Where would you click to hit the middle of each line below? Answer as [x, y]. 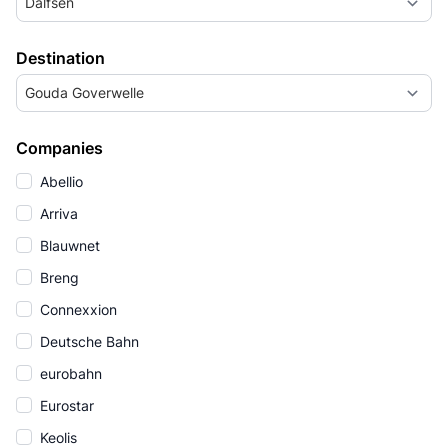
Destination [60, 58]
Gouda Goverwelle [84, 92]
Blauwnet [68, 245]
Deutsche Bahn [87, 341]
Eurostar [65, 405]
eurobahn [69, 373]
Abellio [59, 181]
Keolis [56, 437]
